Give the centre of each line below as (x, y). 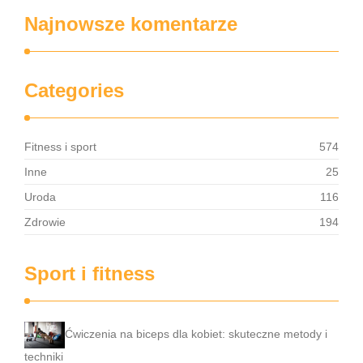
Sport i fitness (90, 273)
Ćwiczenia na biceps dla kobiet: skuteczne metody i (196, 334)
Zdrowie (45, 222)
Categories (74, 90)
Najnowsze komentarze (131, 24)
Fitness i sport (60, 147)
